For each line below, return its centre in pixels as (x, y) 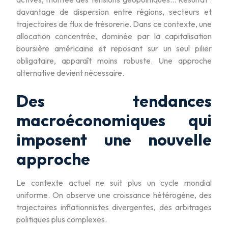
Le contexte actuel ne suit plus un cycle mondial (114, 182)
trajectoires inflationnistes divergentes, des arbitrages (114, 207)
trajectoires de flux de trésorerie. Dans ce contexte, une (114, 24)
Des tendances (114, 101)
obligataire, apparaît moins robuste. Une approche (114, 60)
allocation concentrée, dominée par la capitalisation (114, 36)
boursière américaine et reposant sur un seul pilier (114, 48)
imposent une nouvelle (114, 139)
